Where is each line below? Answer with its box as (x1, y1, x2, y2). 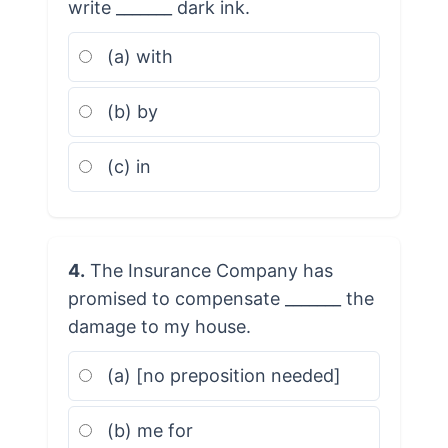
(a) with (101, 45, 173, 67)
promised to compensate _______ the (67, 287, 374, 309)
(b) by (101, 100, 158, 122)
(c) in (101, 155, 151, 177)
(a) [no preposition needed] (101, 364, 341, 386)
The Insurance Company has (84, 259, 333, 281)
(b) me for (101, 419, 193, 441)
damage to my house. (67, 315, 251, 337)
